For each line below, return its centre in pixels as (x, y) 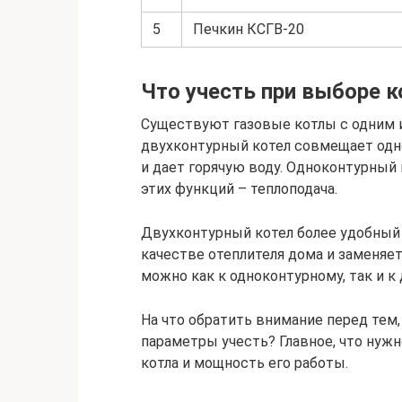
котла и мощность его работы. (245, 363)
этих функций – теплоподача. (239, 189)
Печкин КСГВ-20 (249, 29)
